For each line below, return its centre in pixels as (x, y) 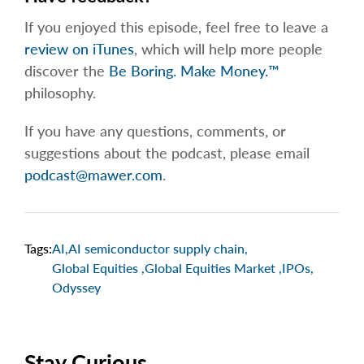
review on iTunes (79, 49)
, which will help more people (228, 49)
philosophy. (60, 93)
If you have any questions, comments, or (155, 131)
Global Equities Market (212, 268)
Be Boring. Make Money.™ (194, 71)
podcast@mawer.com (93, 175)
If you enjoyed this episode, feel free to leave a (176, 27)
